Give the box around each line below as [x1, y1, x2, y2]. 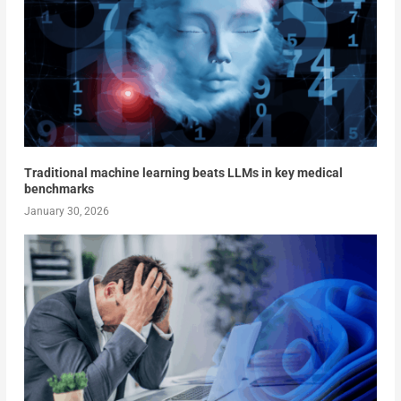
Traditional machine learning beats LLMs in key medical [23, 165, 343, 180]
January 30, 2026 [23, 204, 109, 218]
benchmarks [23, 181, 94, 196]
